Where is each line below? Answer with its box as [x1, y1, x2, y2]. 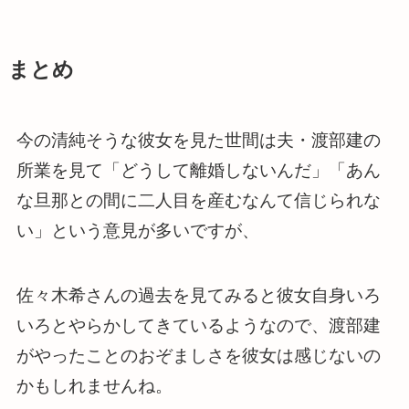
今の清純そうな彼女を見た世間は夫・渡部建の [16, 131, 381, 151]
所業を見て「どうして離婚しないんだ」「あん [16, 161, 381, 181]
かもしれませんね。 [16, 376, 173, 396]
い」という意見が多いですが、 [16, 221, 259, 241]
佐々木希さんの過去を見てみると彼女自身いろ [16, 286, 381, 306]
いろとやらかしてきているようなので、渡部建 [16, 316, 381, 336]
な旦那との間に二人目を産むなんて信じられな [16, 191, 381, 211]
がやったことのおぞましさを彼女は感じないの [16, 346, 381, 366]
